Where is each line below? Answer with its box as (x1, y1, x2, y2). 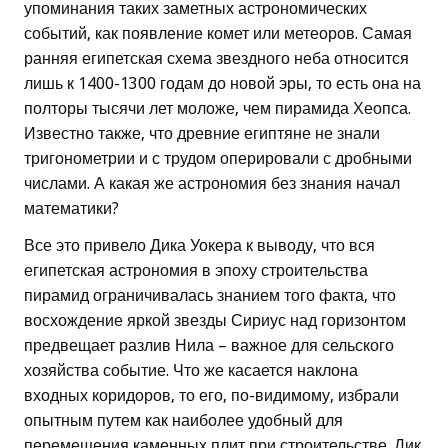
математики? (24, 199, 119, 219)
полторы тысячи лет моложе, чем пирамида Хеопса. (24, 99, 411, 119)
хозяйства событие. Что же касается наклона (24, 361, 358, 381)
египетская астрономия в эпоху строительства (24, 261, 368, 281)
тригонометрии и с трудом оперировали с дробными (24, 149, 412, 169)
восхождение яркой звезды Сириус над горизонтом (24, 311, 406, 331)
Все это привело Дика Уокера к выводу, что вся (24, 236, 375, 256)
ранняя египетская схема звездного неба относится (24, 49, 409, 69)
